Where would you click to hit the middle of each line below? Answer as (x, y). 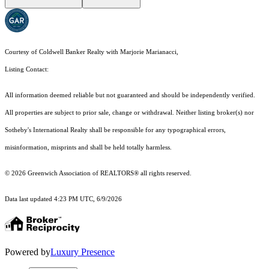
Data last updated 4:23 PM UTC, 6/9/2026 (63, 199)
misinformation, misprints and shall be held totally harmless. (88, 148)
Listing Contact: (29, 70)
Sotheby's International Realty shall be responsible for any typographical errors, (115, 130)
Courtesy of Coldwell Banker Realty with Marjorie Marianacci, (92, 52)
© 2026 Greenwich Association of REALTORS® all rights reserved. (98, 174)
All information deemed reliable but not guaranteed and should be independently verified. (130, 95)
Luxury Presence (83, 252)
